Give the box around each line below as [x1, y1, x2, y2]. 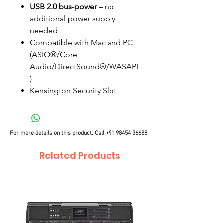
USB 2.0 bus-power [30, 2, 97, 11]
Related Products [39, 149, 120, 162]
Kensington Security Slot [30, 86, 116, 95]
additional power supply [30, 14, 115, 23]
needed [30, 26, 58, 35]
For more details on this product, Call [10, 130, 106, 137]
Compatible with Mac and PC [30, 38, 133, 47]
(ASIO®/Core [30, 50, 77, 59]
